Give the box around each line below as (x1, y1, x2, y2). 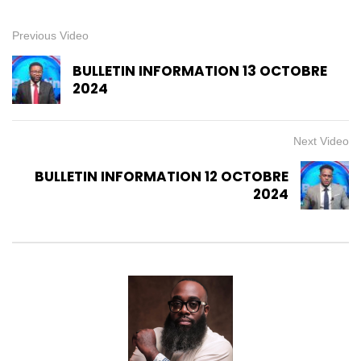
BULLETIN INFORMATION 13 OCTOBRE (73, 60, 327, 81)
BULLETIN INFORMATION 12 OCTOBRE (35, 166, 288, 186)
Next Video (293, 134, 349, 147)
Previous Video (12, 28, 89, 42)
